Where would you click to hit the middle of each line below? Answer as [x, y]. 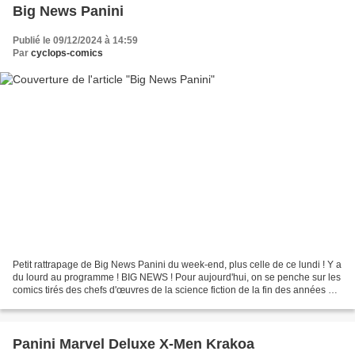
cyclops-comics [67, 53]
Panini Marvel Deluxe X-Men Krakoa [134, 344]
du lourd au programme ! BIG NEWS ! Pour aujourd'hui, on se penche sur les [177, 278]
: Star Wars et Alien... [57, 303]
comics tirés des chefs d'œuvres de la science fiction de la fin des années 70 [176, 290]
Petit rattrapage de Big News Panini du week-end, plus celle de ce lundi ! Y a [177, 265]
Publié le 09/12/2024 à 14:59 [75, 40]
